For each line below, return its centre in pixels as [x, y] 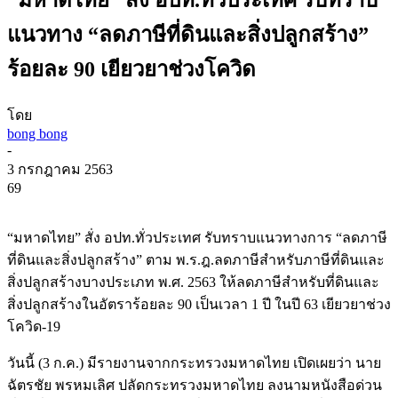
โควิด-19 [34, 326]
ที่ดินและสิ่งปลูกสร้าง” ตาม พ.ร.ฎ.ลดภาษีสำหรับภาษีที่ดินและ [196, 259]
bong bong [37, 133]
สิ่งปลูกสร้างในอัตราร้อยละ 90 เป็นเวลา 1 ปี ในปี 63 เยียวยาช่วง [199, 304]
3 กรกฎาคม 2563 [60, 169]
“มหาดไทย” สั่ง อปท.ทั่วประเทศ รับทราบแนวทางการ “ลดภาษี [197, 237]
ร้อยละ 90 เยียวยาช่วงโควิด [131, 69]
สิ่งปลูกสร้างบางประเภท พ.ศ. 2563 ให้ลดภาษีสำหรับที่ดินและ [193, 282]
